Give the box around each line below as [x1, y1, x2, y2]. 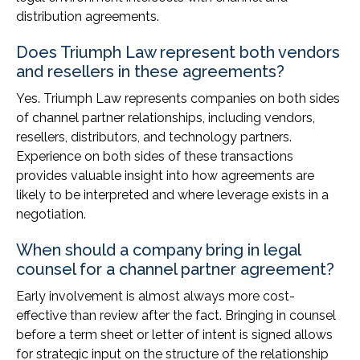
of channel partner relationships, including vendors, [16, 110, 315, 126]
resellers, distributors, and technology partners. [16, 129, 292, 145]
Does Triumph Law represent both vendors [16, 43, 340, 63]
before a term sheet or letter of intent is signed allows [16, 327, 333, 343]
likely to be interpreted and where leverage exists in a [16, 187, 329, 203]
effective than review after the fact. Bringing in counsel [16, 308, 336, 324]
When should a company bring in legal [16, 240, 301, 260]
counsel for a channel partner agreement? [16, 260, 334, 280]
